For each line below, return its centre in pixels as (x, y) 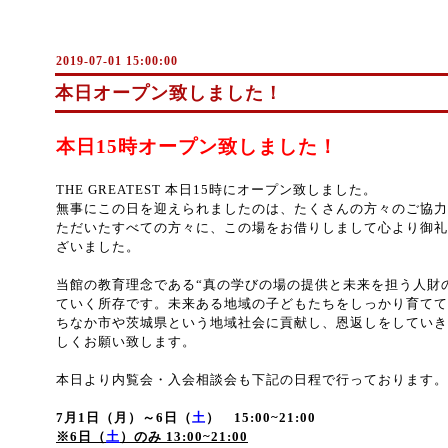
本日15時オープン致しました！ (197, 146)
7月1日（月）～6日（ (124, 417)
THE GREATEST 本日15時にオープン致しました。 (216, 189)
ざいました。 (98, 246)
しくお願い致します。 (126, 341)
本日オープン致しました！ (169, 93)
